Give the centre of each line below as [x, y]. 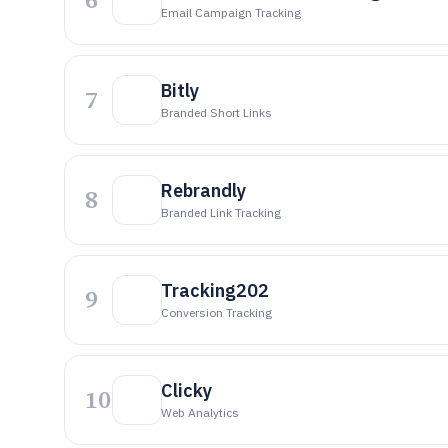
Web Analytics [200, 412]
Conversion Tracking [216, 312]
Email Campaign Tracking [231, 12]
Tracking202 [215, 290]
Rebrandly [203, 190]
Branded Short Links [216, 112]
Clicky [186, 390]
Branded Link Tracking [221, 212]
